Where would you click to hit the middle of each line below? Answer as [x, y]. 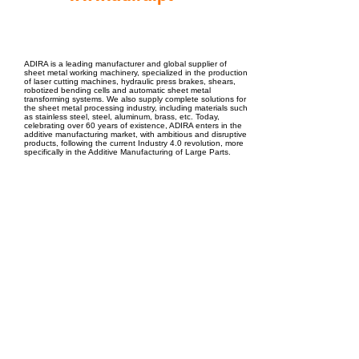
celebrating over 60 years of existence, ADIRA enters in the [133, 125]
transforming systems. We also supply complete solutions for [135, 99]
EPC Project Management [178, 24]
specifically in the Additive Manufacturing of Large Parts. [127, 152]
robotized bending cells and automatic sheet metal [117, 90]
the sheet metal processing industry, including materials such [136, 108]
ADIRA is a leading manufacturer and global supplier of [125, 64]
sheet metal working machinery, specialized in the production [136, 73]
